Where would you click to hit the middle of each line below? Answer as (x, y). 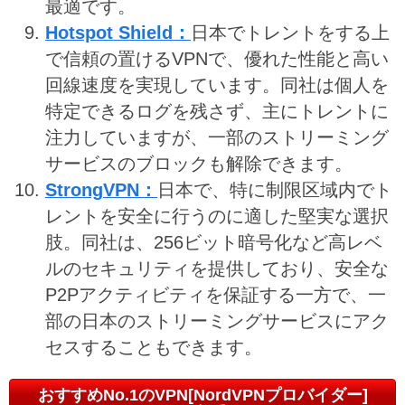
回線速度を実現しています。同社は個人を (217, 85)
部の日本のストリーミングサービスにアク (217, 321)
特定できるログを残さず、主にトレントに (217, 112)
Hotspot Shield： (118, 33)
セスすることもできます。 (154, 348)
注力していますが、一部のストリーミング (217, 138)
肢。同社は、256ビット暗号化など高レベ (214, 243)
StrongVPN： (101, 190)
